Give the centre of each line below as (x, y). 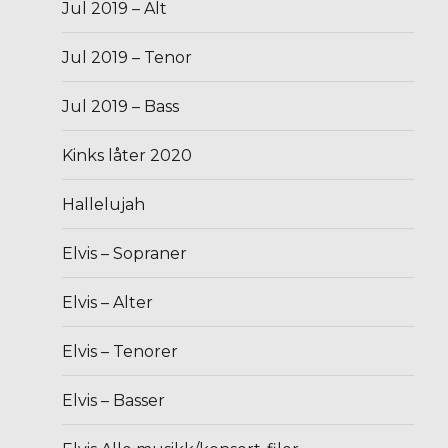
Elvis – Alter (108, 302)
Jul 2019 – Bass (121, 106)
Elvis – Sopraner (125, 253)
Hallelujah (104, 204)
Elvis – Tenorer (120, 351)
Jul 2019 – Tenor (127, 57)
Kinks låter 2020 (127, 155)
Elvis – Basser (114, 400)
